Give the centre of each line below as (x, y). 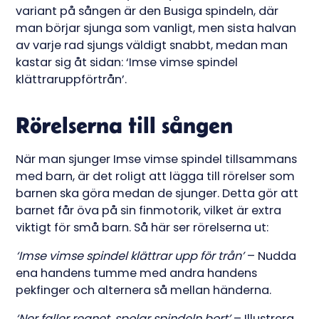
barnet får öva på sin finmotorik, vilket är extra (149, 211)
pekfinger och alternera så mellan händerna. (144, 291)
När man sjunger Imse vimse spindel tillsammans (157, 159)
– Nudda (271, 256)
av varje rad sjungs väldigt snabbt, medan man (152, 46)
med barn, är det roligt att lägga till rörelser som (156, 177)
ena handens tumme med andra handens (137, 273)
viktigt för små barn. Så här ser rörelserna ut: (144, 228)
